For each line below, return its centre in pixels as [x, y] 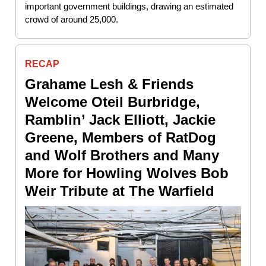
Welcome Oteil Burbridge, [113, 102]
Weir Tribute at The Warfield [120, 191]
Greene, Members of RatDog [121, 138]
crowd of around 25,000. [72, 20]
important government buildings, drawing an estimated [129, 7]
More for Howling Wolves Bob [127, 173]
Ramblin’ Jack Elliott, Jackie [120, 120]
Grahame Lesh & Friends [109, 84]
